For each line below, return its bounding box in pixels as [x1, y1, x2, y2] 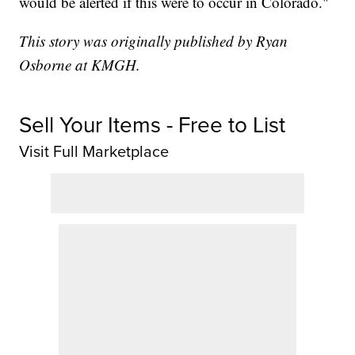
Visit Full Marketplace [19, 139, 170, 163]
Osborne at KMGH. [19, 55, 141, 75]
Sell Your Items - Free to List [19, 109, 286, 140]
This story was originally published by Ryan [19, 31, 288, 52]
